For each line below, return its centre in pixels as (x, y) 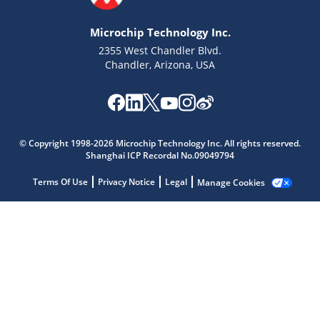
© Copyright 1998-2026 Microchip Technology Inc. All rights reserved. (160, 143)
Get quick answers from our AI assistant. (170, 154)
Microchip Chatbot (142, 143)
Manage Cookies (231, 182)
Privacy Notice (126, 182)
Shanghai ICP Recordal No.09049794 (160, 155)
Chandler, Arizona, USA (160, 65)
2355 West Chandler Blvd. (160, 50)
